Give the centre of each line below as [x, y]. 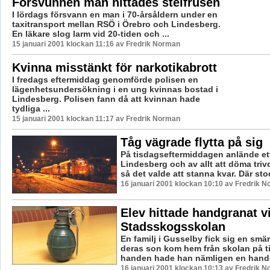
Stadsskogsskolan [173, 227]
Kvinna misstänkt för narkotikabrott [114, 67]
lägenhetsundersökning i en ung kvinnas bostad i [115, 89]
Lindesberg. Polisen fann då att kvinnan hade [106, 99]
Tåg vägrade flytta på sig [191, 142]
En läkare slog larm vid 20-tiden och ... [90, 33]
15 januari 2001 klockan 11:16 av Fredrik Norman [96, 44]
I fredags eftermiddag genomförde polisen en [105, 79]
